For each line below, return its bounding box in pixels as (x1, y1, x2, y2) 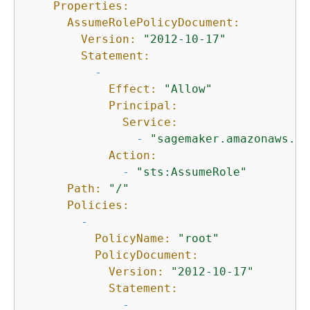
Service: (122, 116, 178, 129)
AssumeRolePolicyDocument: (67, 16, 240, 30)
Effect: (109, 82, 157, 96)
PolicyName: (95, 232, 171, 246)
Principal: (109, 99, 178, 113)
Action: (109, 149, 157, 163)
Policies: (67, 199, 129, 212)
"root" (178, 232, 219, 246)
